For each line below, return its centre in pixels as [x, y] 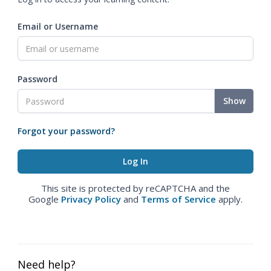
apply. [229, 199]
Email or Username [58, 26]
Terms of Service [178, 199]
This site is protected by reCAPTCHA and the [135, 188]
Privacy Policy [91, 199]
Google [45, 199]
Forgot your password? [66, 131]
